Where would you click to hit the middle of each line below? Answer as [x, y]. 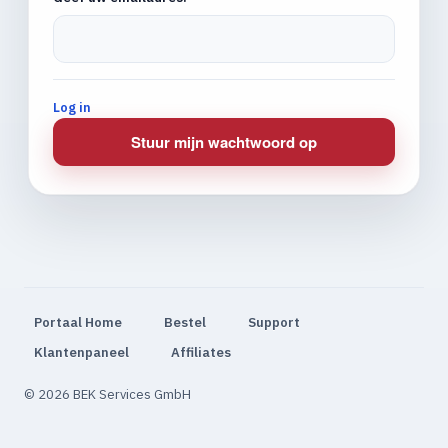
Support [274, 322]
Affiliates [201, 352]
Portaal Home [78, 322]
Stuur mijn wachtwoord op [224, 142]
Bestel [185, 322]
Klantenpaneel [81, 352]
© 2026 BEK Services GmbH [107, 394]
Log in [72, 107]
